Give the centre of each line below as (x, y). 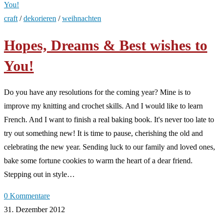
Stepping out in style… (39, 174)
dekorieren (40, 19)
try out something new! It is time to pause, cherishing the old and (103, 133)
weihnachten (82, 19)
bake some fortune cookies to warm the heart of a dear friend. (98, 160)
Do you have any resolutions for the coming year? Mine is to (97, 92)
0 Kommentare (27, 196)
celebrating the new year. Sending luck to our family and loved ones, (109, 147)
